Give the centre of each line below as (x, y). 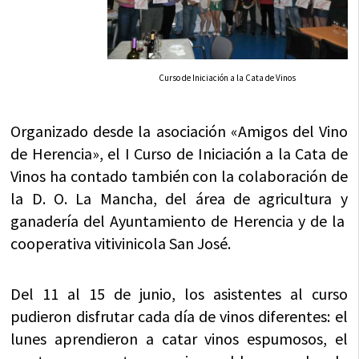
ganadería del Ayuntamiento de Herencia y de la (179, 220)
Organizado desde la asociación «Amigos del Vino (179, 131)
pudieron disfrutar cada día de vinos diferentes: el (179, 316)
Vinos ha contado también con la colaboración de (179, 175)
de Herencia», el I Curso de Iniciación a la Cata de (179, 153)
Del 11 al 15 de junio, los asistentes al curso (179, 293)
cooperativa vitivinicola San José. (121, 243)
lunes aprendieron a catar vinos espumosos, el (179, 338)
